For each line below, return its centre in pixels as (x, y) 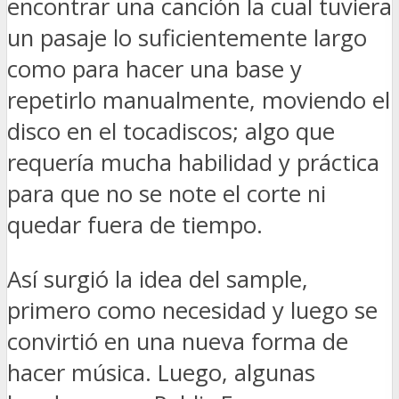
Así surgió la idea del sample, (158, 279)
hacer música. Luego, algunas (161, 372)
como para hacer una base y (155, 69)
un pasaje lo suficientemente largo (187, 38)
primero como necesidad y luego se (192, 310)
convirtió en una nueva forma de (178, 341)
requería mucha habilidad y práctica (193, 163)
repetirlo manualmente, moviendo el (199, 101)
